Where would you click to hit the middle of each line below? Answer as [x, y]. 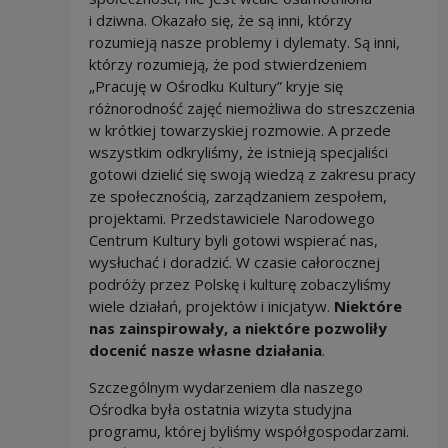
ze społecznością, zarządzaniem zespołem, [237, 196]
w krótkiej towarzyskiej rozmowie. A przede [239, 130]
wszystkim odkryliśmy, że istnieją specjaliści [238, 152]
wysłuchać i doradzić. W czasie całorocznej [234, 262]
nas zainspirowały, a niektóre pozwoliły [237, 328]
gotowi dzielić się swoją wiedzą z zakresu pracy [252, 174]
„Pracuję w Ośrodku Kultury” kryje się [215, 86]
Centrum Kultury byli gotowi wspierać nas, [233, 240]
